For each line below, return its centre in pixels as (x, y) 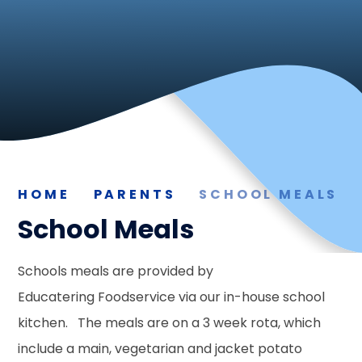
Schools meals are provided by (116, 271)
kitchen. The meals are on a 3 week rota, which (170, 322)
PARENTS (135, 194)
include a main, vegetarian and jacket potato (160, 348)
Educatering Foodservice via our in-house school (172, 297)
